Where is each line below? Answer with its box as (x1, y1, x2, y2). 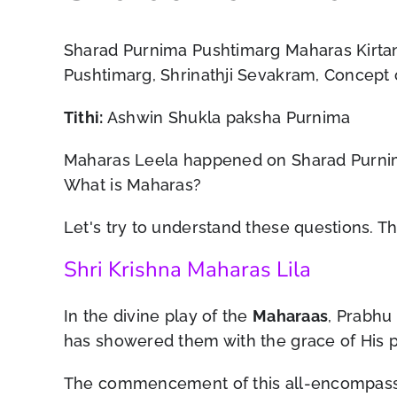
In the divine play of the (63, 307, 253, 326)
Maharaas (252, 307, 329, 326)
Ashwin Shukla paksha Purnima (103, 107, 351, 127)
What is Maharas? (63, 175, 202, 194)
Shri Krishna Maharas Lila (63, 254, 311, 284)
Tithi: (63, 107, 104, 127)
